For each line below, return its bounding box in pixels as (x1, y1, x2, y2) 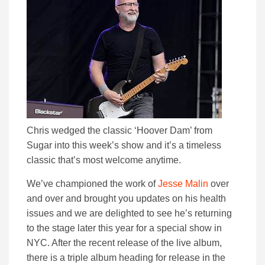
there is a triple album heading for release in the (27, 253, 225, 263)
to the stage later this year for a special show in (27, 223, 222, 234)
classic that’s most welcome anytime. (27, 155, 181, 166)
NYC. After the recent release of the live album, (27, 238, 222, 248)
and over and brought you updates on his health (27, 193, 226, 204)
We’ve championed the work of (27, 179, 158, 189)
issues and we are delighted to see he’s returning (27, 208, 232, 219)
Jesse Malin (158, 179, 208, 189)
